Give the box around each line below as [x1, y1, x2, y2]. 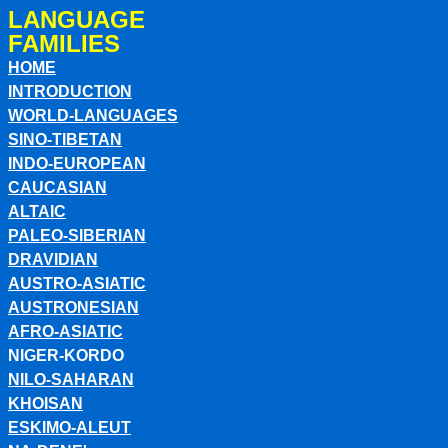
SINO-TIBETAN [8, 131, 122, 148]
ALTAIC [8, 203, 66, 220]
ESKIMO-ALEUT [8, 419, 131, 436]
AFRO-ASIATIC [8, 323, 123, 340]
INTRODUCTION [8, 83, 132, 100]
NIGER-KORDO [8, 347, 124, 364]
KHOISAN [8, 395, 83, 412]
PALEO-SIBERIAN [8, 227, 146, 244]
